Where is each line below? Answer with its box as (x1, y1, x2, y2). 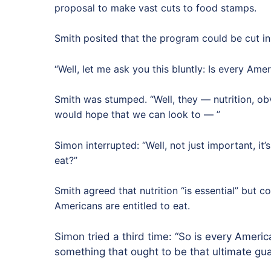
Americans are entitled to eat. (54, 200, 190, 212)
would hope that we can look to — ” (54, 108, 220, 121)
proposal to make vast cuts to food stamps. (54, 1, 256, 14)
